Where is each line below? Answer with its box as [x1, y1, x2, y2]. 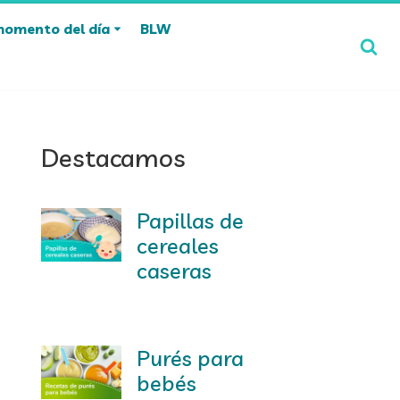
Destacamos [41, 142, 186, 173]
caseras [136, 257, 212, 284]
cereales [136, 232, 219, 259]
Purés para [136, 345, 244, 371]
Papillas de [136, 207, 244, 234]
